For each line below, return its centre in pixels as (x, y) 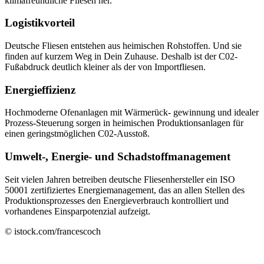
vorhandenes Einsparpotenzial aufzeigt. (77, 211)
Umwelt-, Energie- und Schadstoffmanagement (118, 157)
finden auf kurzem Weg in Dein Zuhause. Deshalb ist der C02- (121, 56)
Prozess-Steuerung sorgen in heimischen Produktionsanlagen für (124, 123)
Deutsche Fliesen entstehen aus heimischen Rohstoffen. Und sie (123, 45)
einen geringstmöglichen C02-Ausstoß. (77, 134)
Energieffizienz (40, 90)
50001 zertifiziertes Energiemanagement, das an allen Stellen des (125, 190)
